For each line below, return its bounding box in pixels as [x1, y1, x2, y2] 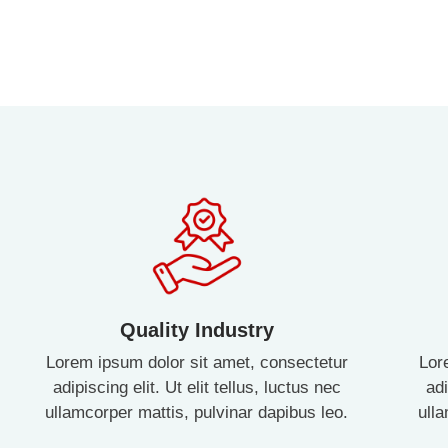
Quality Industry [119, 318, 274, 341]
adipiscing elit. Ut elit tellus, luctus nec [52, 377, 341, 397]
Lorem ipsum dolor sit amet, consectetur [45, 352, 348, 372]
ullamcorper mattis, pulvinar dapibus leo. [45, 402, 349, 422]
